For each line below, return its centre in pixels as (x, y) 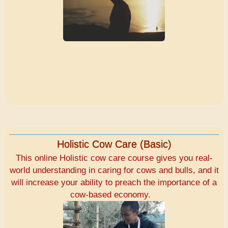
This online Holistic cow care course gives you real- (114, 158)
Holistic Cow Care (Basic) (114, 144)
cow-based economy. (114, 195)
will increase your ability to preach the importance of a (114, 183)
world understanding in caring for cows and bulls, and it (114, 170)
